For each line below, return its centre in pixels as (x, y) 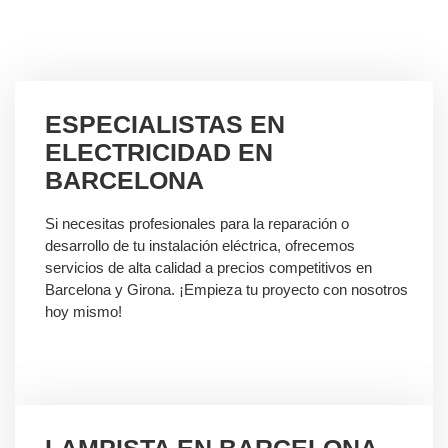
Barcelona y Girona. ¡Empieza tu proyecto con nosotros (226, 290)
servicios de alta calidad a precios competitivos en (208, 268)
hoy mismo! (83, 312)
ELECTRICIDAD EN (159, 152)
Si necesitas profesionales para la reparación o (197, 224)
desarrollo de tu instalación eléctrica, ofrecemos (200, 246)
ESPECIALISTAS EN (165, 124)
